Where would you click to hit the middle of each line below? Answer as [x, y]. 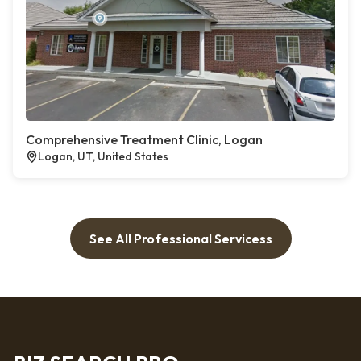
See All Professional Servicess [180, 239]
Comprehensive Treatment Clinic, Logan [144, 140]
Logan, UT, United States [103, 157]
